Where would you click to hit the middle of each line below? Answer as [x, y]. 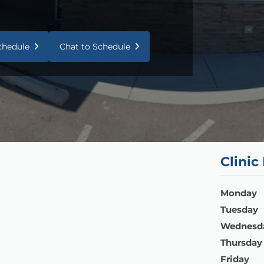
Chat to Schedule [95, 46]
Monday [239, 193]
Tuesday [239, 209]
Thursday [241, 242]
